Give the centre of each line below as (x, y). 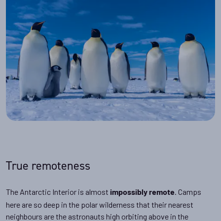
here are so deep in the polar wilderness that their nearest (100, 205)
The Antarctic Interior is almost (58, 192)
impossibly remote (142, 193)
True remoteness (48, 166)
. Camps (188, 192)
